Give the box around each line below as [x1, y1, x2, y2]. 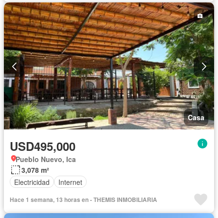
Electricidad [14, 177, 50, 187]
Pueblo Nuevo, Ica [16, 154, 76, 164]
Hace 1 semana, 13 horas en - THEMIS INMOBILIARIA [10, 195, 157, 204]
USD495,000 [10, 138, 75, 155]
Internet [58, 177, 82, 187]
